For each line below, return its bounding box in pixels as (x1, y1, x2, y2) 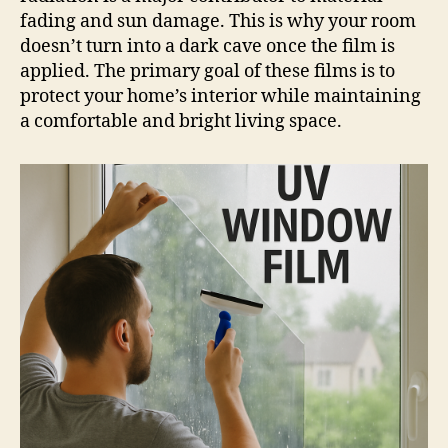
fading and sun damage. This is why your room (20, 10, 416, 33)
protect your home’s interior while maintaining (20, 85, 421, 108)
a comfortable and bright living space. (20, 110, 342, 133)
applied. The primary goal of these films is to (20, 60, 395, 83)
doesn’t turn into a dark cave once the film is (20, 35, 395, 58)
